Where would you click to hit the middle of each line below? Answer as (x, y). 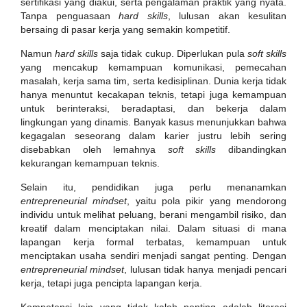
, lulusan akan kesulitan (227, 16)
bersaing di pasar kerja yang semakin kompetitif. (125, 29)
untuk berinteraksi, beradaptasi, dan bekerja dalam (153, 108)
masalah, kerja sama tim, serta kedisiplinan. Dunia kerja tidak (153, 81)
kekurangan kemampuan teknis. (90, 163)
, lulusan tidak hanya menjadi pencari (206, 269)
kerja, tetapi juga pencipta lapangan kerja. (111, 283)
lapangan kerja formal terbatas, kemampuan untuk (153, 242)
